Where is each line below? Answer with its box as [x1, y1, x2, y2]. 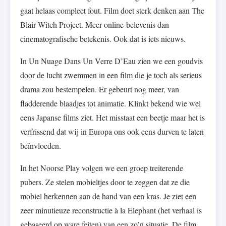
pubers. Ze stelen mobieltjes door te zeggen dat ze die [20, 177, 190, 188]
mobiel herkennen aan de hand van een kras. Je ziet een [20, 191, 196, 202]
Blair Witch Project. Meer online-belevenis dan [20, 19, 169, 30]
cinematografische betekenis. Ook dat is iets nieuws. [20, 33, 186, 44]
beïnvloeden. [20, 140, 61, 151]
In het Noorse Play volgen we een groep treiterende [20, 162, 183, 174]
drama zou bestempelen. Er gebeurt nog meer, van [20, 84, 179, 95]
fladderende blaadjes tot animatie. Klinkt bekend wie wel [20, 98, 201, 109]
